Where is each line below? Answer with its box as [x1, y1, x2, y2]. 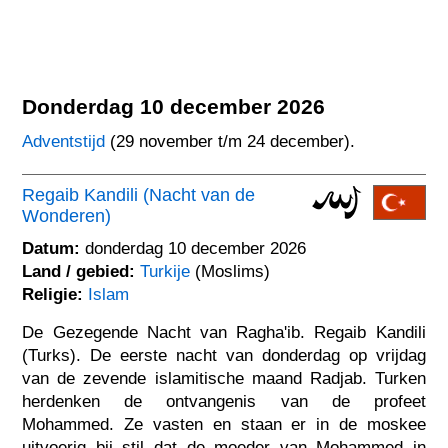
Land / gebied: [22, 261, 136, 281]
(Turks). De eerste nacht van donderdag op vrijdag [22, 345, 426, 365]
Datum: [22, 238, 81, 258]
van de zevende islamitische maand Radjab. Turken [22, 368, 426, 388]
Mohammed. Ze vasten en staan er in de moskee [22, 414, 426, 434]
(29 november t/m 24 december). [105, 131, 356, 151]
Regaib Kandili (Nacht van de [22, 184, 256, 205]
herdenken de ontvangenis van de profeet [22, 391, 426, 411]
